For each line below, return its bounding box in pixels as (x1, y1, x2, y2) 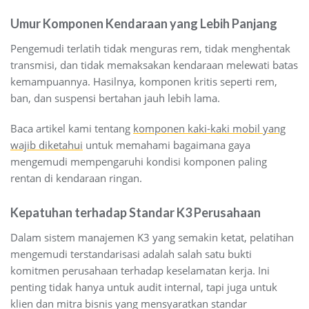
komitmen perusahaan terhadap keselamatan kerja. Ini (10, 263, 270, 277)
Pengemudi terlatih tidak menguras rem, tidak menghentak (10, 41, 290, 55)
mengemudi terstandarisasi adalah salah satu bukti (10, 246, 252, 261)
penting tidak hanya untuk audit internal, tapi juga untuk (10, 279, 277, 294)
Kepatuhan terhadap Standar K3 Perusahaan (10, 204, 261, 220)
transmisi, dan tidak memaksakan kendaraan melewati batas (10, 57, 298, 72)
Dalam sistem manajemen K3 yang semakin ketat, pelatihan (10, 230, 294, 244)
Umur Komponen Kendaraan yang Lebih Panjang (10, 15, 277, 31)
